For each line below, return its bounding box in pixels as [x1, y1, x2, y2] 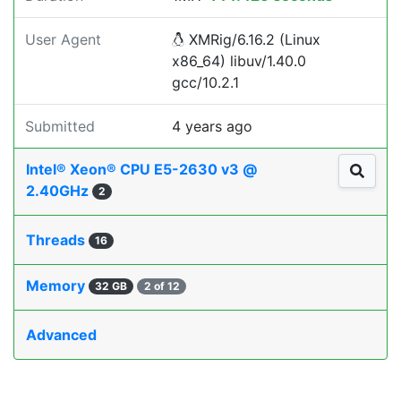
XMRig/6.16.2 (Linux [184, 30, 320, 48]
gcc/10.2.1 [172, 73, 239, 91]
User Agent [25, 30, 101, 48]
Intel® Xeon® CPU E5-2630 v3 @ [26, 160, 257, 178]
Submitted [25, 117, 95, 135]
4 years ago [172, 117, 252, 135]
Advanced [26, 326, 97, 344]
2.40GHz [26, 182, 92, 200]
